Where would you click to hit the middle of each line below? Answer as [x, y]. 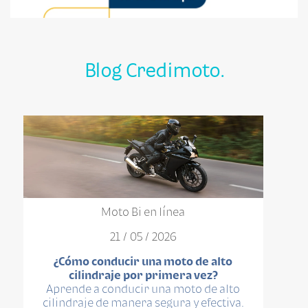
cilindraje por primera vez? [143, 275]
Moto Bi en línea [143, 212]
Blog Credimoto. [154, 70]
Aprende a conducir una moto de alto [143, 289]
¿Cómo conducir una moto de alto [143, 262]
